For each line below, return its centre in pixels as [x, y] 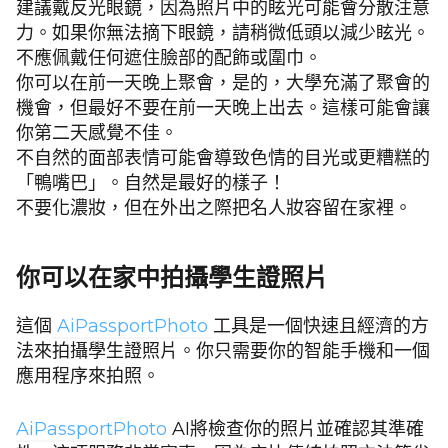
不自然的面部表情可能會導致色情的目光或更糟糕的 [223, 158]
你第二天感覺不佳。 [97, 133]
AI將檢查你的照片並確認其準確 [295, 429]
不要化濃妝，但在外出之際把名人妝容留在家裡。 [214, 208]
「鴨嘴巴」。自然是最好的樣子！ [151, 183]
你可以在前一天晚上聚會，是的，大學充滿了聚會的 [223, 83]
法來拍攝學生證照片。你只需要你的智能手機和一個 [223, 351]
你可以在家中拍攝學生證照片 [172, 278]
